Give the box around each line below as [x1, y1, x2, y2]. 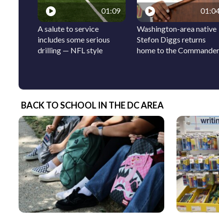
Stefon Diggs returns [137, 34, 206, 44]
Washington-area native [137, 23, 217, 33]
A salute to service [38, 23, 99, 33]
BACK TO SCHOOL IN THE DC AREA [21, 99, 164, 110]
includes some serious [38, 34, 110, 44]
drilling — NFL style [38, 45, 103, 55]
